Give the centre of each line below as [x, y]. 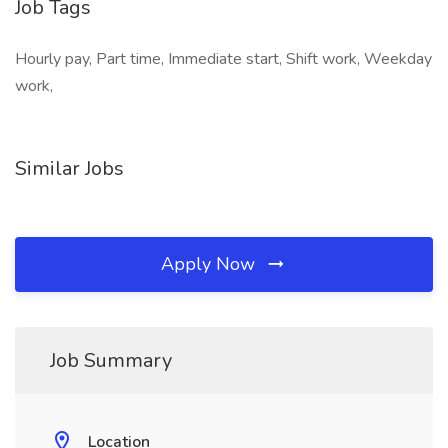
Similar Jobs [69, 168]
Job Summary [111, 360]
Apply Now [210, 264]
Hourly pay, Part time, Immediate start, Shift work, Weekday [223, 59]
